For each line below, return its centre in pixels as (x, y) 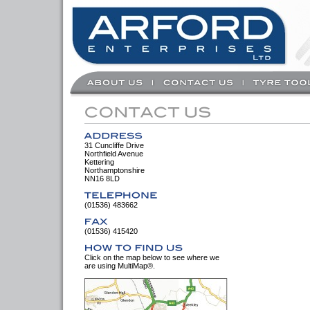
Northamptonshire (115, 170)
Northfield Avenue (114, 154)
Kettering (99, 162)
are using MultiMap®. (120, 266)
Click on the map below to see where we (152, 257)
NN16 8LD (102, 179)
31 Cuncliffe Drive (114, 145)
